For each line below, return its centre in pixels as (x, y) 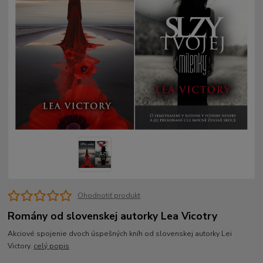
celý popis (52, 246)
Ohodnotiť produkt (109, 196)
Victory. (21, 246)
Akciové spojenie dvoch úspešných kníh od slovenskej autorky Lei (120, 234)
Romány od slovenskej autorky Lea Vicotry (113, 216)
